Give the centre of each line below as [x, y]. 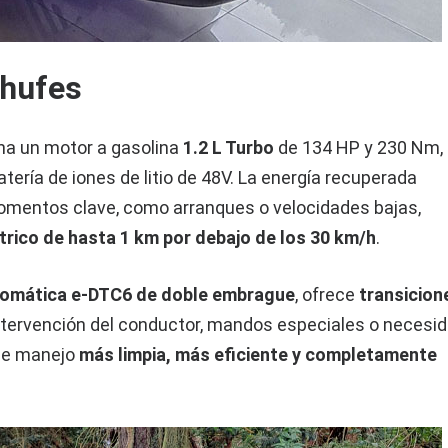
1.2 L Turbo [229, 148]
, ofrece [327, 295]
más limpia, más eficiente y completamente [258, 355]
